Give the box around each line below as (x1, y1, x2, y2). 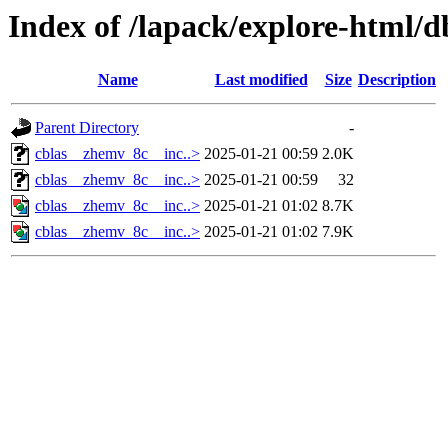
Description (358, 71, 436, 89)
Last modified (214, 71, 308, 89)
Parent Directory (35, 119, 139, 137)
